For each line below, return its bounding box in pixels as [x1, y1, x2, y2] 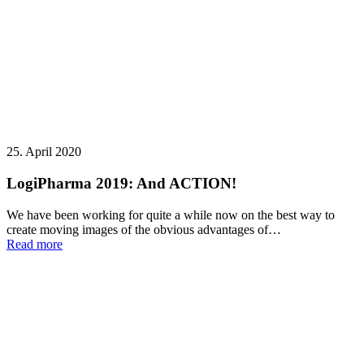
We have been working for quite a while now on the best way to [6, 207, 335, 222]
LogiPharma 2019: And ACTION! [6, 174, 236, 192]
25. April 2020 [6, 145, 81, 159]
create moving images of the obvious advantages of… [6, 222, 281, 236]
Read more [6, 236, 63, 251]
